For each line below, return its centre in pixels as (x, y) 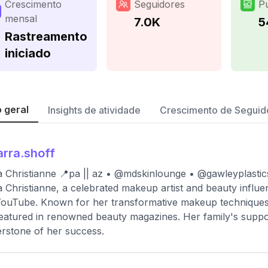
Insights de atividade (94, 110)
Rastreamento (46, 36)
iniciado (28, 53)
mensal (21, 19)
